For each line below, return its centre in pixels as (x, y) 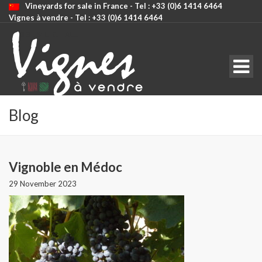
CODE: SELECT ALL (44, 35)
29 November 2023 (43, 184)
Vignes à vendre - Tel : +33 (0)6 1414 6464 (86, 18)
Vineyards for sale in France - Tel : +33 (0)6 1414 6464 (124, 6)
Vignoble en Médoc (65, 167)
